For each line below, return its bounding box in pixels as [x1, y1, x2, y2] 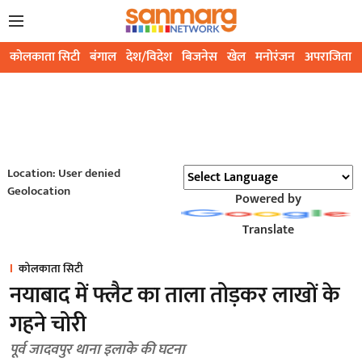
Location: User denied [6, 163, 120, 184]
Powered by [234, 188, 301, 211]
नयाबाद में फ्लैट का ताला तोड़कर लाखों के [10, 276, 339, 315]
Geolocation [6, 181, 70, 202]
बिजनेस [182, 46, 217, 69]
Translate [242, 219, 294, 242]
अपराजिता [305, 46, 351, 69]
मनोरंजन [255, 46, 295, 69]
